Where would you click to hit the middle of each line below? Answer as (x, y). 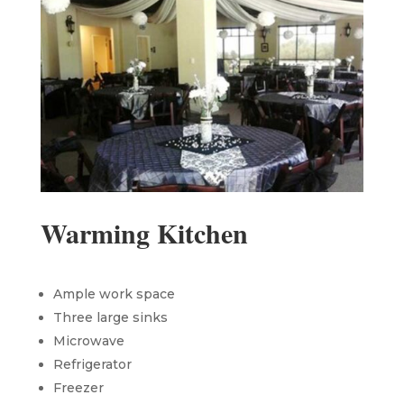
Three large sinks (110, 317)
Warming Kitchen (144, 232)
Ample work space (114, 294)
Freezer (78, 387)
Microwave (88, 340)
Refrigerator (92, 364)
